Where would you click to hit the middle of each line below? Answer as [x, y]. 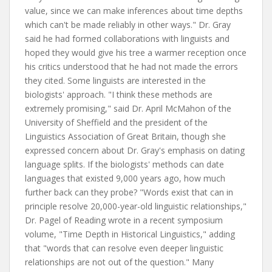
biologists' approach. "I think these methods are [119, 94]
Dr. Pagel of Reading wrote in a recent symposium [124, 220]
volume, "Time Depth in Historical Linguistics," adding [130, 234]
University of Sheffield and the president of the [116, 122]
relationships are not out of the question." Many [119, 262]
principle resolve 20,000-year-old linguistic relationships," [136, 206]
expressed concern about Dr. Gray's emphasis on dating [135, 150]
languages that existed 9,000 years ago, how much [125, 178]
